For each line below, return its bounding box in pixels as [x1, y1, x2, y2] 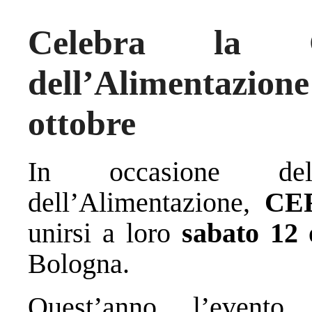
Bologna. [28, 247, 130, 279]
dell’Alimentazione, [28, 186, 265, 218]
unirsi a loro [28, 217, 182, 249]
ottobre [28, 103, 136, 143]
